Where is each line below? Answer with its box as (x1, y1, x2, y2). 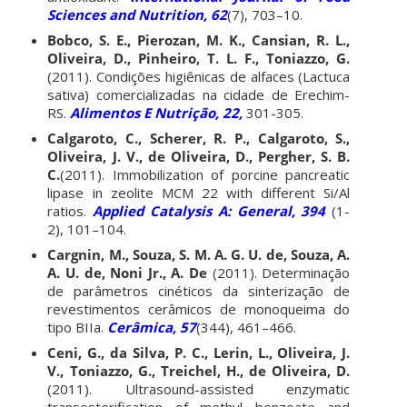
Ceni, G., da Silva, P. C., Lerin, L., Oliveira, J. (47, 342, 351, 362)
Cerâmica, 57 (104, 317, 197, 336)
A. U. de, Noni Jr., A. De (47, 263, 213, 282)
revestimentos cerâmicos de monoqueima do (47, 299, 351, 318)
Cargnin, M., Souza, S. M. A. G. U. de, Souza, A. (47, 244, 351, 263)
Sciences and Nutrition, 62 (47, 5, 228, 24)
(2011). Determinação (212, 263, 351, 282)
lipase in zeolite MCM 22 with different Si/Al (47, 183, 351, 202)
